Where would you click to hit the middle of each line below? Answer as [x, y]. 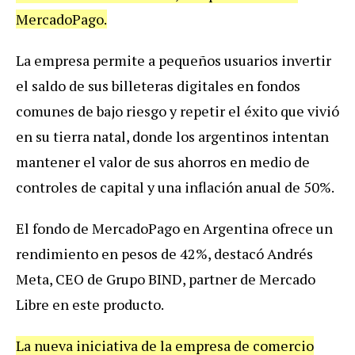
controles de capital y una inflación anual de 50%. [175, 187]
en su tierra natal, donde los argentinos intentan [172, 136]
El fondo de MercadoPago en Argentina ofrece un [174, 228]
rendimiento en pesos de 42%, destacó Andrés [164, 253]
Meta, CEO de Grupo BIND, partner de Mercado [166, 279]
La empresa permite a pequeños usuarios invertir [174, 60]
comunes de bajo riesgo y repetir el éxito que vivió [177, 111]
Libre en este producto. [90, 304]
